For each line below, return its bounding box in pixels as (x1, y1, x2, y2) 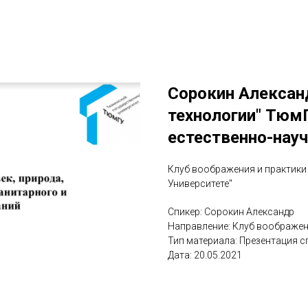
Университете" (168, 178, 232, 189)
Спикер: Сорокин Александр (168, 206, 294, 217)
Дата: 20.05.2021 (168, 250, 242, 261)
